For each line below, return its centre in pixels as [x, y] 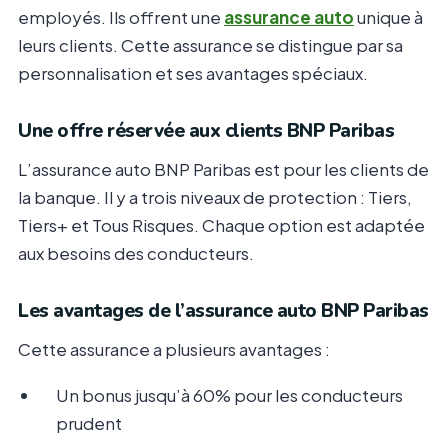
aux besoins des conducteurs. [136, 253]
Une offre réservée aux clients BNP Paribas [206, 131]
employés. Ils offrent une [121, 17]
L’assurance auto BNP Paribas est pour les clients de [223, 169]
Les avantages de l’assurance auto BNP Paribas [223, 311]
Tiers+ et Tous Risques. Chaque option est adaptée [221, 225]
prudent [89, 423]
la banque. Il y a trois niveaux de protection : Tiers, [215, 197]
